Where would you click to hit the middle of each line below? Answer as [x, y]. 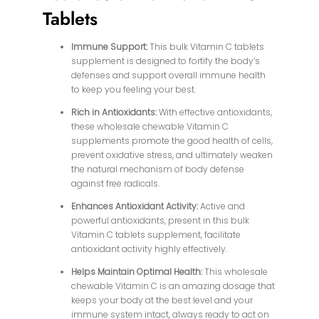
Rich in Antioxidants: [114, 113]
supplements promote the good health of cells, [172, 141]
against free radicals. [116, 184]
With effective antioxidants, [215, 113]
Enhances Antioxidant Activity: [136, 206]
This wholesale [236, 272]
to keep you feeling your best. [134, 90]
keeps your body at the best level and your [162, 300]
